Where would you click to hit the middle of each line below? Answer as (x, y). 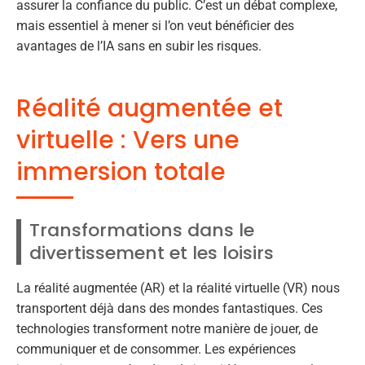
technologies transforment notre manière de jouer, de (167, 329)
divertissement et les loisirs (152, 253)
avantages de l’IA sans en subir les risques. (139, 46)
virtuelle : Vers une (128, 141)
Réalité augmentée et (150, 109)
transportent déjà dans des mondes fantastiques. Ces (169, 309)
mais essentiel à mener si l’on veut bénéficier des (155, 26)
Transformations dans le (142, 231)
